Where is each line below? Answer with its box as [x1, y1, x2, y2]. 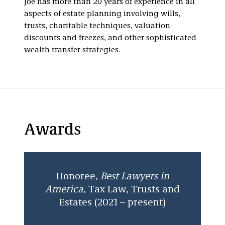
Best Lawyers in [100, 172, 169, 182]
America [45, 185, 83, 195]
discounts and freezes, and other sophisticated [24, 34, 196, 42]
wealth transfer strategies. [24, 46, 120, 54]
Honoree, [56, 172, 100, 182]
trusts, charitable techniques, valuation [24, 22, 170, 30]
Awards [24, 123, 81, 139]
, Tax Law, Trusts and [83, 185, 180, 195]
